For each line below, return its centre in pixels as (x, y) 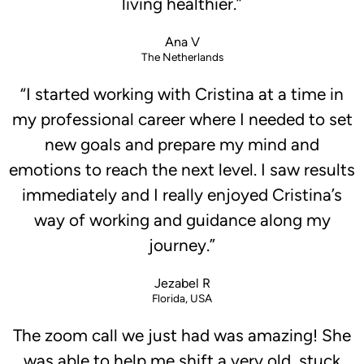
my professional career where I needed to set (182, 119)
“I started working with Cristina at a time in (182, 94)
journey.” (182, 245)
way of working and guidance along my (182, 220)
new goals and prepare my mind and (182, 145)
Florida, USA (182, 299)
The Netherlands (182, 57)
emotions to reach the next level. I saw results (182, 170)
